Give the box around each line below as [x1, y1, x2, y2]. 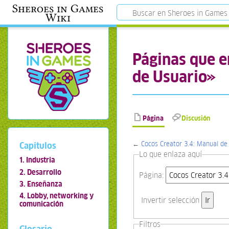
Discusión [181, 114, 211, 123]
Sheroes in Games [12, 2, 104, 15]
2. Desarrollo [19, 167, 61, 177]
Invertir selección [141, 195, 199, 205]
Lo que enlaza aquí [139, 149, 202, 159]
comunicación [19, 199, 63, 209]
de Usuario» [132, 67, 216, 87]
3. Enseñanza [19, 179, 62, 189]
